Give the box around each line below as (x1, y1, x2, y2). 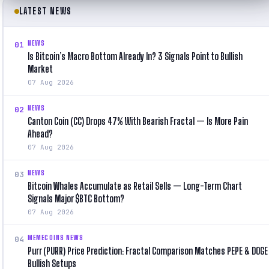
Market (28, 62, 53, 74)
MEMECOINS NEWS (28, 233, 84, 241)
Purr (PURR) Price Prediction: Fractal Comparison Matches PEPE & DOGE (28, 244, 268, 256)
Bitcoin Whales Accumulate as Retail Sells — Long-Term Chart (28, 180, 241, 192)
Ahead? (28, 127, 53, 139)
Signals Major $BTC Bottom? (28, 192, 124, 204)
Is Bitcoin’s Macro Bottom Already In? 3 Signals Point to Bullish (28, 50, 243, 62)
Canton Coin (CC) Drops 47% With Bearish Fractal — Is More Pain (28, 115, 248, 127)
